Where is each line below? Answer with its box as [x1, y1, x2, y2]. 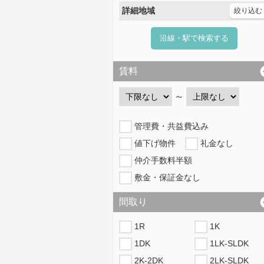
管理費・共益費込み [134, 121, 209, 131]
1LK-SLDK [209, 239, 249, 248]
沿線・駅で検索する [160, 34, 229, 42]
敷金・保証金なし [134, 173, 200, 182]
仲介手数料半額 [134, 156, 192, 165]
